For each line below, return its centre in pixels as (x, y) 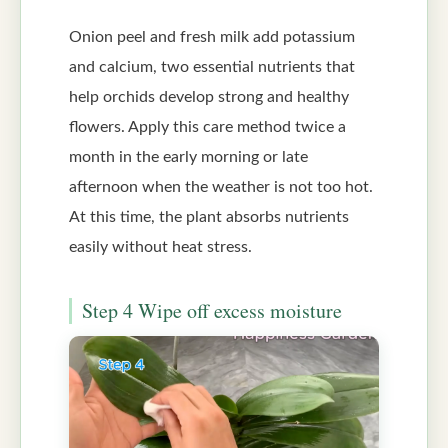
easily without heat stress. (160, 247)
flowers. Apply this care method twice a (207, 127)
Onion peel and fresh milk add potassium (212, 37)
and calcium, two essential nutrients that (212, 67)
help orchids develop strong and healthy (209, 97)
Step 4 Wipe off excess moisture (212, 311)
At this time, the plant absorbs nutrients (209, 217)
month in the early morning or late (188, 157)
